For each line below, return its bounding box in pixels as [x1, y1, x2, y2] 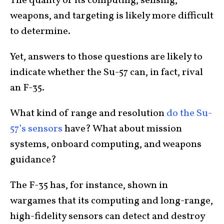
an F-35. [10, 80, 44, 95]
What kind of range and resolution [10, 106, 166, 120]
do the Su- [166, 106, 212, 120]
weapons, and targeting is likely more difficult [10, 8, 213, 23]
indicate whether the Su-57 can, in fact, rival [10, 65, 203, 79]
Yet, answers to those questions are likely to [10, 49, 202, 64]
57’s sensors [10, 121, 64, 136]
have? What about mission [64, 121, 182, 136]
